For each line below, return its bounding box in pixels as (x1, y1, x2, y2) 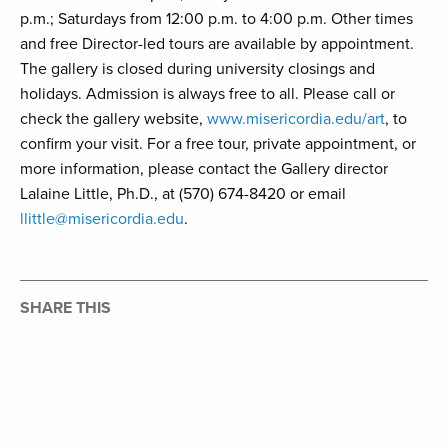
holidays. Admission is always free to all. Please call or (20, 84, 395, 105)
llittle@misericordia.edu (20, 209, 184, 230)
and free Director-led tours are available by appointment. (20, 34, 414, 55)
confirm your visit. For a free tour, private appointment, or (20, 134, 416, 155)
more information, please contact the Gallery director (20, 159, 388, 180)
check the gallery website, (20, 109, 207, 130)
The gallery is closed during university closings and (20, 59, 375, 80)
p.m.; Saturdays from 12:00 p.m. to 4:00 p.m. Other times (20, 9, 413, 30)
